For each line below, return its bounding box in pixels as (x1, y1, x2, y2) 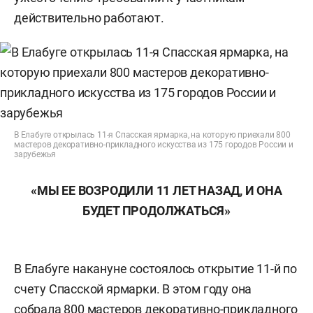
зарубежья (14, 150, 57, 159)
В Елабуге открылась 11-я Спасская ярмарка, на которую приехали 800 (14, 130, 291, 140)
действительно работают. (14, 10, 164, 25)
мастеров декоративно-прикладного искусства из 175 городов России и (14, 140, 293, 150)
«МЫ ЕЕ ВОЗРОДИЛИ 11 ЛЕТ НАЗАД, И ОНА (31, 183, 282, 198)
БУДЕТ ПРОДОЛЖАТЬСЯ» (82, 203, 231, 218)
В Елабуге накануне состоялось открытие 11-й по (14, 261, 297, 276)
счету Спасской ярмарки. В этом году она (14, 282, 252, 296)
